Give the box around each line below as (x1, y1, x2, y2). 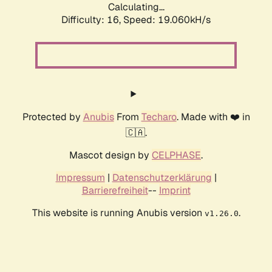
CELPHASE (152, 149, 201, 162)
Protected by (22, 110, 83, 124)
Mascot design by (69, 149, 152, 162)
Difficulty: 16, (61, 13, 123, 27)
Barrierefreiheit (81, 184, 148, 197)
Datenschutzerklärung (112, 171, 212, 185)
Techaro (141, 110, 177, 124)
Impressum (55, 171, 105, 185)
